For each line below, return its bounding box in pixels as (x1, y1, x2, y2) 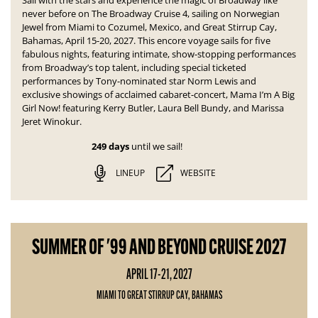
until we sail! (128, 140, 182, 153)
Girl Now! (22, 102, 60, 114)
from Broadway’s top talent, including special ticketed (22, 61, 246, 74)
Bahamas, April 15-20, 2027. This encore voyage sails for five (22, 34, 270, 47)
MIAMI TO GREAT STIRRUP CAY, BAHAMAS (96, 287, 222, 302)
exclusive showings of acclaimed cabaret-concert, (22, 88, 228, 101)
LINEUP (115, 167, 145, 179)
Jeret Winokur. (22, 115, 84, 128)
